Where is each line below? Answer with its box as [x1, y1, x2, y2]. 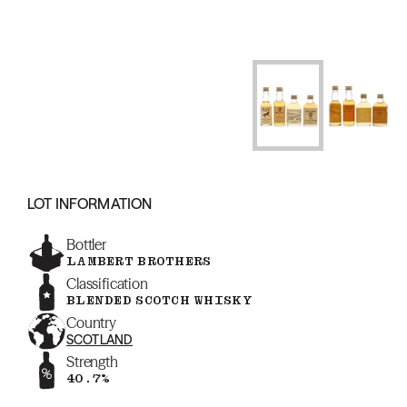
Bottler [66, 235, 106, 253]
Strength [66, 352, 118, 371]
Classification [66, 274, 148, 293]
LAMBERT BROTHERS [66, 253, 212, 269]
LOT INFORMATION [27, 194, 153, 213]
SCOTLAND [66, 332, 134, 348]
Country [66, 313, 116, 332]
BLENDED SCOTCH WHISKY [66, 293, 253, 308]
